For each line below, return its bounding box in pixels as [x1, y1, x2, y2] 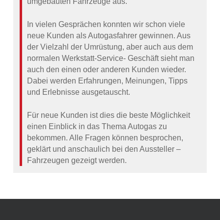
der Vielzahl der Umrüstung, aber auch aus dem [27, 43, 193, 52]
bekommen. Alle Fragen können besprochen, [27, 134, 184, 142]
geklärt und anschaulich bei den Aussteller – [27, 145, 181, 154]
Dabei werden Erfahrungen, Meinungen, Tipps [27, 77, 188, 85]
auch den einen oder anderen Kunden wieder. [27, 65, 187, 74]
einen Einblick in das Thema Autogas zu [27, 122, 167, 131]
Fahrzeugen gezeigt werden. [27, 156, 127, 165]
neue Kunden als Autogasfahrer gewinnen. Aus [27, 31, 191, 40]
